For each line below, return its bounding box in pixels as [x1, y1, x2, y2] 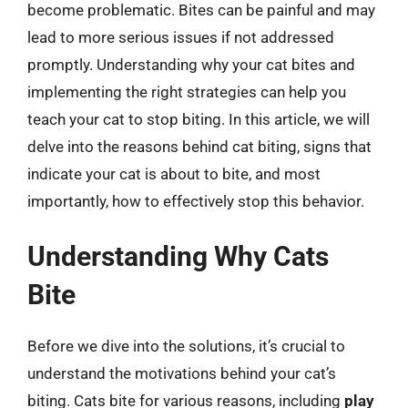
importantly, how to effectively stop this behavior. [27, 191, 364, 210]
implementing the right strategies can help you [27, 82, 346, 101]
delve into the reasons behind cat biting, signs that [27, 137, 372, 156]
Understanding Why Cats [27, 240, 329, 272]
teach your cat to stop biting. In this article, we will [27, 109, 370, 128]
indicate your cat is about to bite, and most [27, 164, 321, 183]
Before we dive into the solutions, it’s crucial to [27, 337, 345, 355]
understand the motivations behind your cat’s [27, 364, 336, 382]
